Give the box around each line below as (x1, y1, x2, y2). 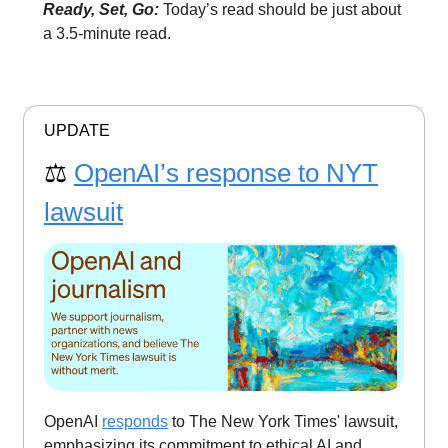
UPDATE (44, 121, 110, 139)
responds (102, 413, 168, 431)
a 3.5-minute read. (43, 24, 171, 42)
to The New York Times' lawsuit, (168, 413, 398, 431)
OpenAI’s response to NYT (74, 157, 378, 188)
